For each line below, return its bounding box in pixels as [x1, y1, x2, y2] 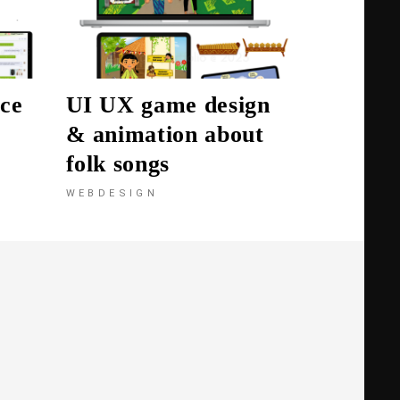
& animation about [65, 121, 264, 148]
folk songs [65, 151, 171, 178]
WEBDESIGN [65, 187, 159, 200]
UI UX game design [65, 92, 271, 119]
